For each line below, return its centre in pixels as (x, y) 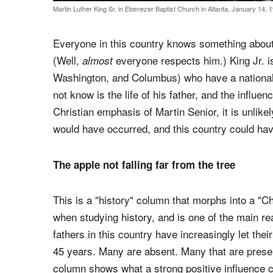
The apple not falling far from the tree (144, 164)
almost (99, 61)
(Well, (68, 60)
